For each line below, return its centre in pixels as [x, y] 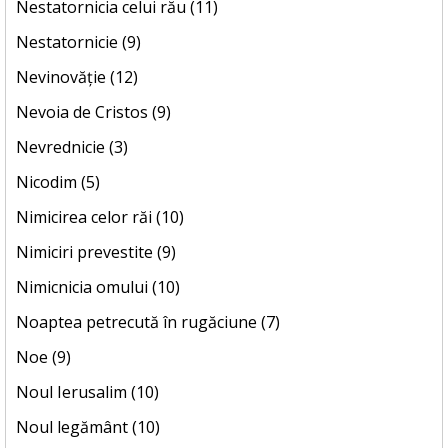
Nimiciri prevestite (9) [96, 252]
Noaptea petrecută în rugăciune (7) [148, 322]
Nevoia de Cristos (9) [93, 112]
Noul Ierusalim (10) [87, 392]
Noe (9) [43, 357]
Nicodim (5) [58, 182]
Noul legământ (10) [88, 427]
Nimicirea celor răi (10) [100, 217]
